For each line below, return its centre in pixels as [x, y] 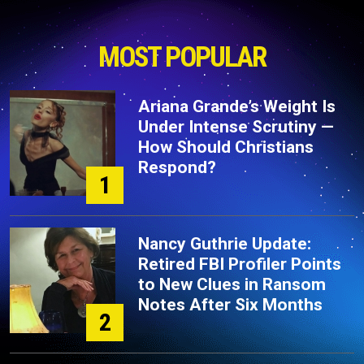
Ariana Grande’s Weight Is [237, 106]
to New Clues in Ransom [232, 284]
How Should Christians [226, 147]
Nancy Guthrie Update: [225, 244]
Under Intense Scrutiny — [236, 127]
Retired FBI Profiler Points [240, 264]
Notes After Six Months [230, 305]
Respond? [177, 167]
